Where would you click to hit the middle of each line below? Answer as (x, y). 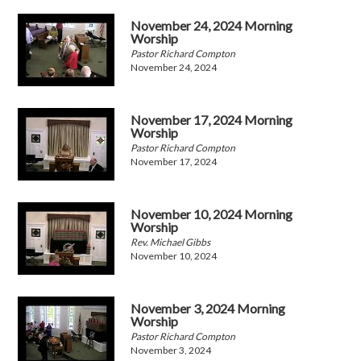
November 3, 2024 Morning (208, 309)
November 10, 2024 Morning (212, 214)
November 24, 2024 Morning (212, 26)
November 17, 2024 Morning (212, 120)
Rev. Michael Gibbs (171, 243)
